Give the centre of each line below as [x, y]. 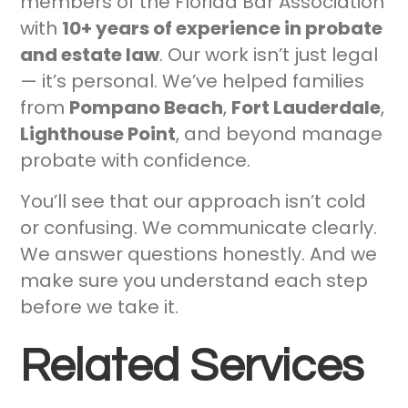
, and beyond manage [280, 134]
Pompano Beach [147, 108]
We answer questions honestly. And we [199, 255]
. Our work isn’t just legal [269, 55]
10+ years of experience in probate [223, 29]
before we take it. [100, 307]
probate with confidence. [136, 161]
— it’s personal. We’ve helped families [193, 82]
